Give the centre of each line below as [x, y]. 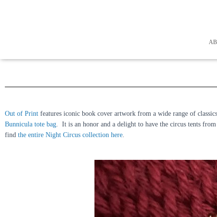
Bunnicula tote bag [31, 124]
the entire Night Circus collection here [70, 135]
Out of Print [22, 114]
